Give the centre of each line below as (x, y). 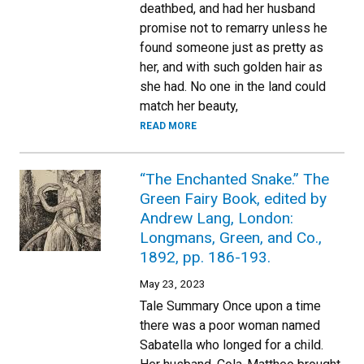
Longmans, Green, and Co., (231, 238)
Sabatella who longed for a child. (232, 345)
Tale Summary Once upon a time (230, 306)
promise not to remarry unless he (234, 28)
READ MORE (168, 126)
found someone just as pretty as (232, 48)
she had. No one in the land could (233, 87)
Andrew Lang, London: (217, 218)
